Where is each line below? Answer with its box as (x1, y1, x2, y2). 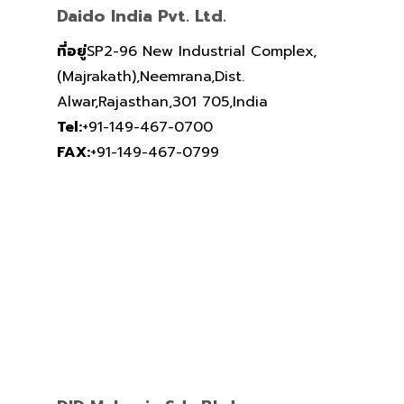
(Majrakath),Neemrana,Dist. (56, 66, 244, 88)
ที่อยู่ (56, 41, 87, 63)
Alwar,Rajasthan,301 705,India (56, 91, 268, 114)
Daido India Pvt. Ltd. (56, 4, 226, 30)
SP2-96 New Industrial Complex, (86, 41, 317, 63)
